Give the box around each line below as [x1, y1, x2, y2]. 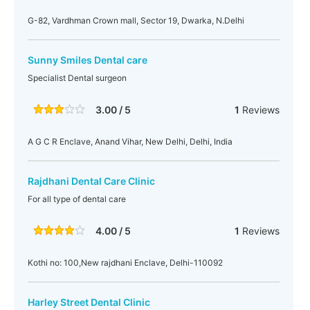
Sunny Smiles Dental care [28, 54, 147, 66]
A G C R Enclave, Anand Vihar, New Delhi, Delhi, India [28, 136, 232, 147]
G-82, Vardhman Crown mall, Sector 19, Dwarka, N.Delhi [28, 15, 244, 26]
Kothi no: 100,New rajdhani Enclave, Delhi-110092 [28, 257, 223, 268]
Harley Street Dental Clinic [28, 296, 150, 308]
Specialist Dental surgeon [28, 73, 127, 83]
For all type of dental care [28, 194, 126, 204]
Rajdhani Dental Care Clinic [28, 175, 155, 187]
